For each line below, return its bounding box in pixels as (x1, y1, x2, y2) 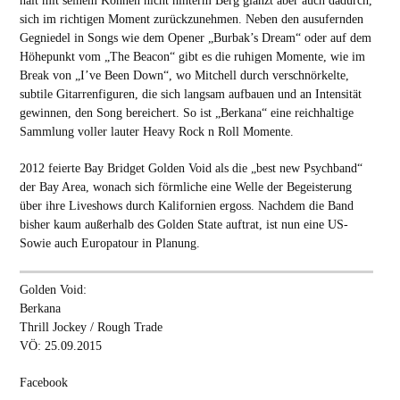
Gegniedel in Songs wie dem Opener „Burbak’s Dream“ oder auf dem (19, 30, 371, 46)
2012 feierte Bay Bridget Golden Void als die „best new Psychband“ (19, 161, 362, 176)
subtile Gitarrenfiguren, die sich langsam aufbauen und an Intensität (19, 87, 362, 102)
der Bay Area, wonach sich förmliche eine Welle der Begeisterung (19, 179, 352, 195)
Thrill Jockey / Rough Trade (19, 320, 162, 335)
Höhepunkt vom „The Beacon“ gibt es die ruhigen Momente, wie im (19, 49, 365, 64)
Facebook (19, 375, 68, 390)
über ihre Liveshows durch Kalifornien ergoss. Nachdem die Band (19, 198, 354, 213)
